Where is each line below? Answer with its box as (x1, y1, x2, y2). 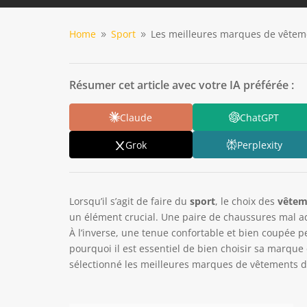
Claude (120, 110, 153, 124)
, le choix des (214, 195, 278, 208)
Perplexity (236, 138, 282, 151)
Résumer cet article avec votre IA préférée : (69, 77, 294, 93)
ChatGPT (240, 110, 280, 124)
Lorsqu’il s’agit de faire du (69, 195, 190, 208)
